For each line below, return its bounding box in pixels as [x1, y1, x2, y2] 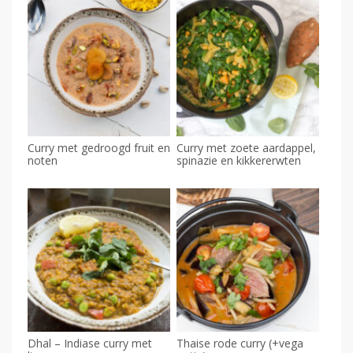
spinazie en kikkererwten [176, 153, 301, 169]
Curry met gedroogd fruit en [28, 140, 170, 156]
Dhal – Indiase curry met [28, 335, 152, 351]
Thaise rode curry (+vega [176, 335, 303, 351]
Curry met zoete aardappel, [176, 140, 316, 156]
